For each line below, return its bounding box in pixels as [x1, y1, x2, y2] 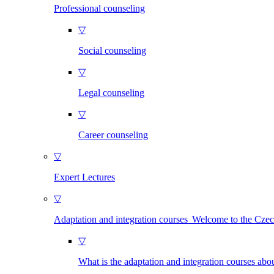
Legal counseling [78, 87, 144, 98]
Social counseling [78, 45, 146, 56]
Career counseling [78, 130, 148, 140]
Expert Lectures [54, 172, 115, 182]
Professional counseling [54, 3, 145, 13]
